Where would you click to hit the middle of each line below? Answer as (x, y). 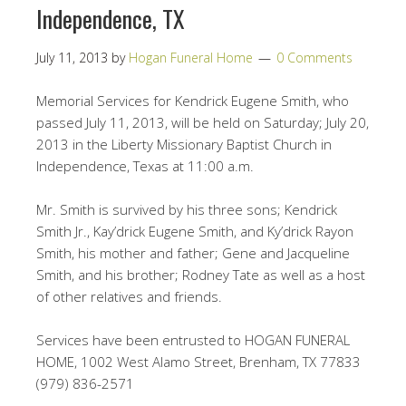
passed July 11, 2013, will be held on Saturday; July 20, (203, 122)
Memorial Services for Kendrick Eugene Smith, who (193, 101)
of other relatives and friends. (129, 296)
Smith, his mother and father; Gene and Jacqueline (193, 253)
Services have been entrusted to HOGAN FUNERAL (193, 340)
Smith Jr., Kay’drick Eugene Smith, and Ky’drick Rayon (195, 231)
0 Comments (314, 58)
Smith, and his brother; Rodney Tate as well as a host (201, 275)
